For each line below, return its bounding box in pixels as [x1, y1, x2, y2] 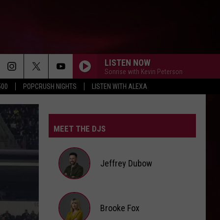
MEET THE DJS [54, 124, 106, 134]
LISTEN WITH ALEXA [92, 82, 147, 90]
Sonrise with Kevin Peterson [105, 67, 183, 76]
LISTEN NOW [105, 57, 150, 68]
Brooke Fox [100, 202, 139, 213]
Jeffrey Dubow [100, 158, 152, 168]
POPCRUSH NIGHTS [23, 82, 77, 90]
